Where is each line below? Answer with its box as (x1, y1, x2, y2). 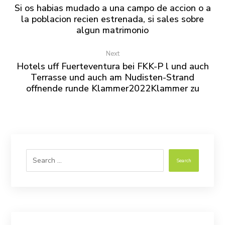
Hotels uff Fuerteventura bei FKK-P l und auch (16, 60, 209, 72)
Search (176, 157, 191, 164)
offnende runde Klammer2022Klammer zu (26, 82, 199, 94)
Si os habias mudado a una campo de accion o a (14, 2, 211, 14)
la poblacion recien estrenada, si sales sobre (21, 13, 204, 25)
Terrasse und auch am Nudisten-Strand (31, 71, 194, 83)
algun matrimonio (76, 24, 149, 36)
